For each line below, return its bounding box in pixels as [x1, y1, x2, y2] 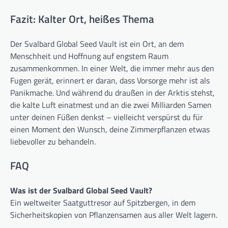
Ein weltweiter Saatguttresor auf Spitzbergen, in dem [10, 196, 195, 209]
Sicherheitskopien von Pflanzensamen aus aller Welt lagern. [10, 209, 217, 221]
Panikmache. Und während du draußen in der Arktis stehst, [10, 86, 215, 99]
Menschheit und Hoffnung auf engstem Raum [10, 49, 168, 62]
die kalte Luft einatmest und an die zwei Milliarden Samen [10, 98, 212, 111]
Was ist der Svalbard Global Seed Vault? [10, 184, 152, 197]
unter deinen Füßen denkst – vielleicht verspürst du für [10, 110, 203, 123]
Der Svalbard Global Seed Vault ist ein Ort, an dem [10, 37, 184, 50]
